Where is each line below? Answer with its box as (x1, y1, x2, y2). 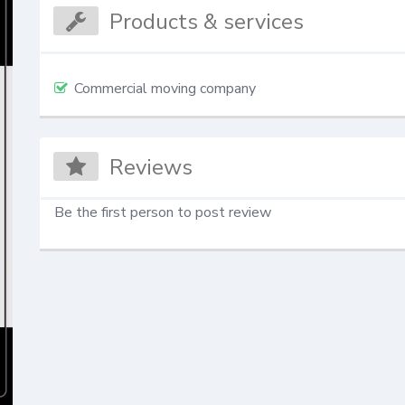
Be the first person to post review (53, 202, 271, 222)
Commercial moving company (73, 79, 256, 99)
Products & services (109, 7, 305, 37)
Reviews (109, 152, 193, 182)
